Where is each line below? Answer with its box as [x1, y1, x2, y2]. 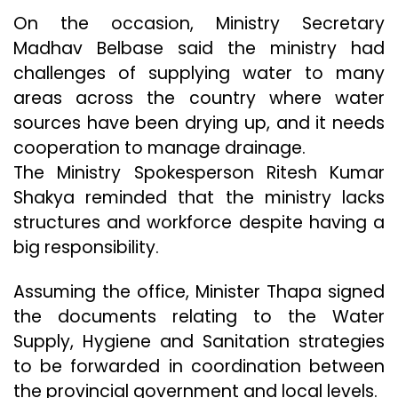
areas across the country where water [13, 86, 385, 111]
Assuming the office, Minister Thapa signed [13, 280, 385, 305]
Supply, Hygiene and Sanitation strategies [13, 330, 385, 354]
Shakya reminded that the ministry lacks [13, 186, 385, 211]
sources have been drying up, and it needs [13, 111, 385, 136]
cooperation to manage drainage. [13, 136, 306, 161]
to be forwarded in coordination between [13, 354, 385, 379]
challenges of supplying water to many [13, 61, 385, 86]
